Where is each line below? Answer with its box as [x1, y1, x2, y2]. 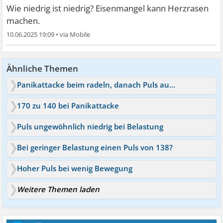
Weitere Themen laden [17, 184, 100, 194]
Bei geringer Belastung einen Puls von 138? [17, 142, 173, 152]
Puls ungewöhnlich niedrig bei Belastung [17, 121, 164, 131]
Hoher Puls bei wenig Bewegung [17, 163, 133, 173]
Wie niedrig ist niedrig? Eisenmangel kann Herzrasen [6, 2, 209, 14]
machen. [6, 14, 40, 26]
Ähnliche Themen [6, 62, 79, 74]
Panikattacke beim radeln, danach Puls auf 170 [169, 79, 176, 90]
